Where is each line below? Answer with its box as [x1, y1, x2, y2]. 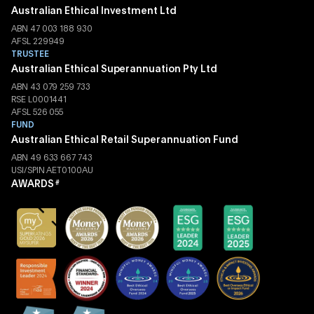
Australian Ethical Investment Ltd [11, 6, 177, 17]
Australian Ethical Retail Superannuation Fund [11, 135, 238, 146]
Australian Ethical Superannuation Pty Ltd [11, 64, 218, 75]
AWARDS [11, 179, 54, 190]
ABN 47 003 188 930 [11, 25, 93, 34]
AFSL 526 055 [11, 109, 64, 118]
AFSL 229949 [11, 38, 65, 47]
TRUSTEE [11, 50, 49, 60]
